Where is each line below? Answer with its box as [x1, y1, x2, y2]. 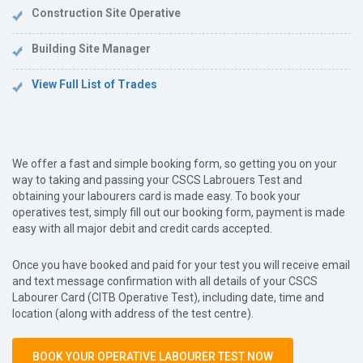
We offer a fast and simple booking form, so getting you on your [12, 156, 337, 170]
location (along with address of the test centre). [12, 306, 254, 320]
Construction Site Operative [32, 6, 181, 19]
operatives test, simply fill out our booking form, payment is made [12, 205, 345, 219]
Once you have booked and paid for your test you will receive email [12, 258, 350, 271]
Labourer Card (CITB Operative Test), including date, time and [12, 290, 324, 304]
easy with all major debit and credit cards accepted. [12, 221, 272, 235]
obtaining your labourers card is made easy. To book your [12, 189, 301, 203]
